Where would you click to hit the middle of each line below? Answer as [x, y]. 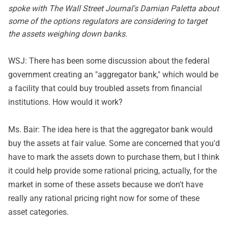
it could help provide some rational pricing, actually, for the [112, 171]
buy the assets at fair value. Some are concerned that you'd [114, 143]
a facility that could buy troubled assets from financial [105, 88]
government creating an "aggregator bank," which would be [113, 75]
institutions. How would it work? [65, 102]
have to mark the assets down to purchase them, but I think [114, 157]
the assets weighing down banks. [68, 34]
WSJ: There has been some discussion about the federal [109, 61]
